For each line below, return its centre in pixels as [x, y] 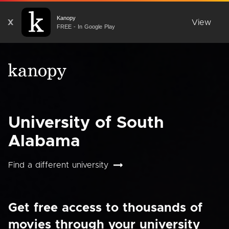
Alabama [44, 142]
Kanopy [66, 18]
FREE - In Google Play [86, 26]
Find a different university [58, 165]
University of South [86, 123]
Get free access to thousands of [105, 208]
